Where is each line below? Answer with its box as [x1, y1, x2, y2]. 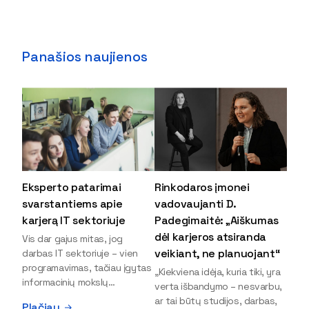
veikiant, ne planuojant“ [154, 246, 280, 261]
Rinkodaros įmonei [154, 180, 250, 195]
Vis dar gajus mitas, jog [22, 232, 123, 246]
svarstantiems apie [22, 197, 123, 212]
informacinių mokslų [22, 276, 109, 289]
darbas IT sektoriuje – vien [22, 247, 138, 260]
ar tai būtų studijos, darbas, [154, 295, 277, 308]
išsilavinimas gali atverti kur [22, 290, 140, 303]
